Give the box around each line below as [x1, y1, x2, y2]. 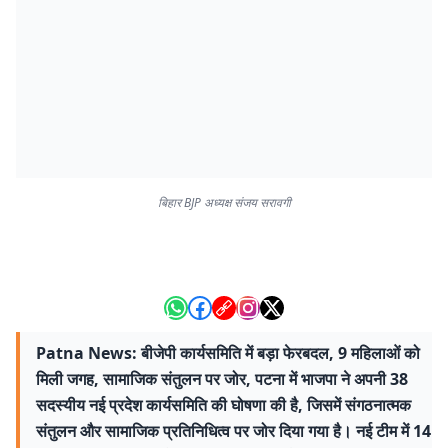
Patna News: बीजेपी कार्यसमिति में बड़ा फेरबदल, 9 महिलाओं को [36, 342, 420, 364]
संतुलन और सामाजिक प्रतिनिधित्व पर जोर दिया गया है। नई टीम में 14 [36, 420, 431, 442]
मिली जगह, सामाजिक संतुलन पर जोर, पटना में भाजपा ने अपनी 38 [36, 368, 408, 390]
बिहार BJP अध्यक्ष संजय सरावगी [157, 194, 291, 211]
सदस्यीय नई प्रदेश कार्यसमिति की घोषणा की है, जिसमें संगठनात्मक [36, 394, 411, 416]
